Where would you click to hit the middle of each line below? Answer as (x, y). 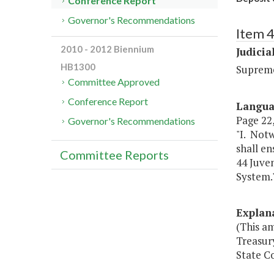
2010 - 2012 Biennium (107, 49)
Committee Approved (114, 82)
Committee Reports (114, 155)
